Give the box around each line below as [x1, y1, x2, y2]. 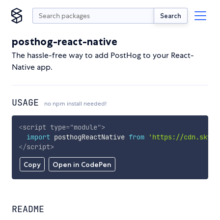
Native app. [12, 62, 53, 72]
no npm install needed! [44, 100, 107, 108]
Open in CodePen [52, 160, 111, 169]
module [73, 122, 97, 132]
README [12, 203, 44, 215]
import [26, 132, 50, 141]
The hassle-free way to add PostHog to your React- [12, 50, 194, 60]
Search [160, 11, 181, 20]
